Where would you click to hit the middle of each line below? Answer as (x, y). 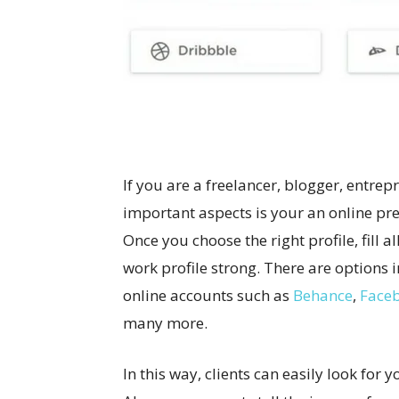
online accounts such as (208, 296)
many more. (165, 323)
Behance (323, 296)
